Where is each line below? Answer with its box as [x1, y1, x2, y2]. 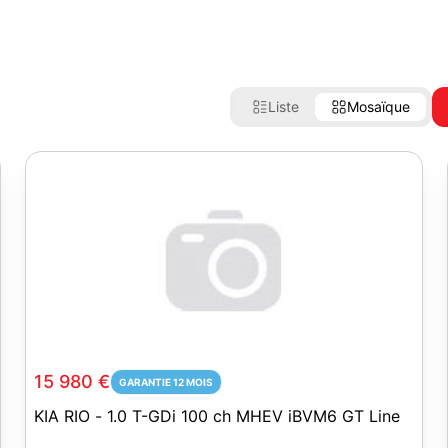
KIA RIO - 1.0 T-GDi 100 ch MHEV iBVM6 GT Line [33, 406, 400, 426]
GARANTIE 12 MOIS [118, 376, 213, 388]
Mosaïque [347, 98, 410, 115]
